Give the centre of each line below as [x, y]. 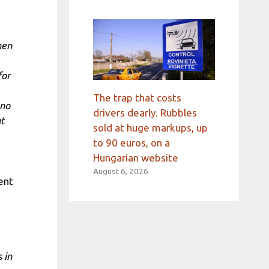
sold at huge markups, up [150, 128]
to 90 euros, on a [131, 143]
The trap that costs [137, 98]
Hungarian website [135, 158]
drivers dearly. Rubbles [145, 113]
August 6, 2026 [120, 171]
